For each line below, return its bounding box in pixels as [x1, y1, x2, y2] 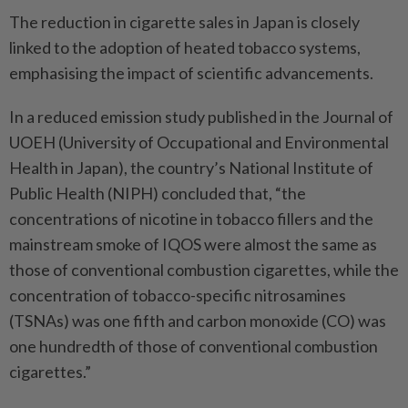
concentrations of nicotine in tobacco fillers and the [9, 208, 373, 229]
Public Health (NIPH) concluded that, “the [9, 182, 306, 203]
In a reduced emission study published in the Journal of [9, 106, 393, 127]
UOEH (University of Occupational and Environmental [9, 131, 389, 152]
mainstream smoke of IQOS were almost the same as [9, 233, 377, 254]
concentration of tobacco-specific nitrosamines [9, 284, 346, 305]
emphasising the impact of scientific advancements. [9, 62, 373, 83]
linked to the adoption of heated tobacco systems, [9, 36, 361, 57]
